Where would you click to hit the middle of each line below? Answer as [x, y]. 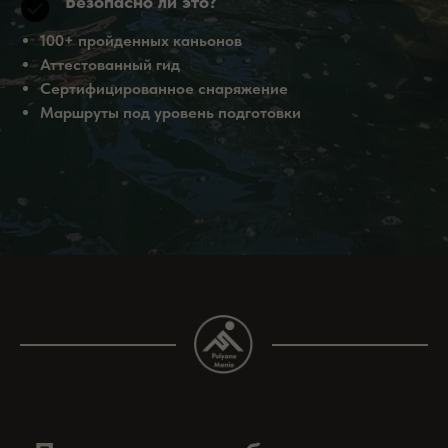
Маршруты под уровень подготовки [170, 112]
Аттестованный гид [110, 64]
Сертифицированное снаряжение [164, 88]
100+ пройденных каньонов [141, 40]
